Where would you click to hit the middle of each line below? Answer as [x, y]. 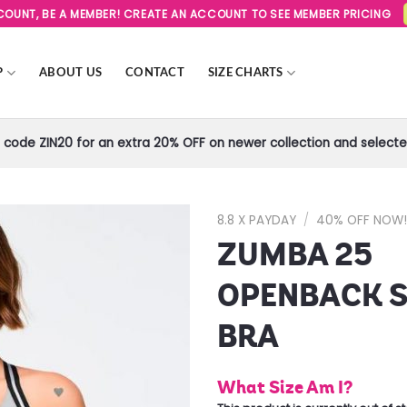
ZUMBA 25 [295, 254]
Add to [152, 267]
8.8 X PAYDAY [257, 220]
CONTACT [155, 73]
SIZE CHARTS [245, 73]
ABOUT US [71, 73]
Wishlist [152, 283]
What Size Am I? [285, 387]
